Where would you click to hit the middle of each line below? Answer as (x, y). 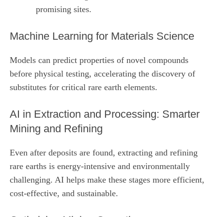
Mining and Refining (56, 128)
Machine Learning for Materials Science (102, 36)
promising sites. (64, 9)
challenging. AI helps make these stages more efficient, (107, 179)
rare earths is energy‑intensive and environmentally (100, 166)
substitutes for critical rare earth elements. (84, 87)
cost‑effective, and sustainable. (64, 193)
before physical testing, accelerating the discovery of (102, 73)
